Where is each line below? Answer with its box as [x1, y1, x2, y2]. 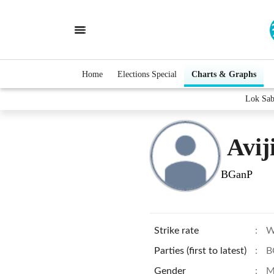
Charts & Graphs [191, 69, 256, 79]
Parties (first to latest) [154, 246, 246, 256]
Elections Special [117, 69, 177, 79]
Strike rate [154, 226, 199, 235]
